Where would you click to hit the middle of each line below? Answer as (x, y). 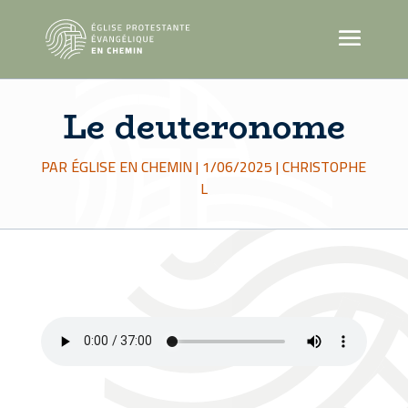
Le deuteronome (204, 127)
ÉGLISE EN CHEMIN (132, 167)
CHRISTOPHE (325, 167)
